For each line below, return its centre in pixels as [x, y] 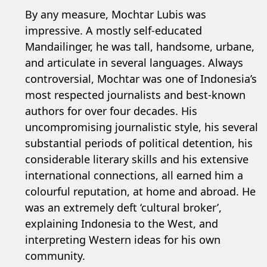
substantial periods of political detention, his [139, 143]
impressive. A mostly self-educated [113, 30]
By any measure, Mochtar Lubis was [115, 14]
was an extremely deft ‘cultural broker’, [123, 207]
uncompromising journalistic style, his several [141, 127]
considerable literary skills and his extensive [136, 159]
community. [55, 256]
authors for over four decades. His [111, 111]
